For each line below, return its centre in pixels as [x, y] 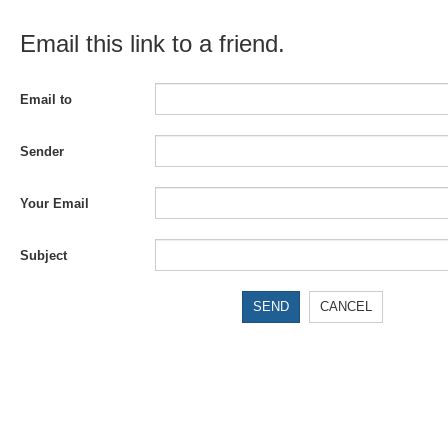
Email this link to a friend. [152, 43]
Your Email [54, 203]
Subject [43, 255]
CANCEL [346, 306]
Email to [46, 99]
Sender [42, 151]
